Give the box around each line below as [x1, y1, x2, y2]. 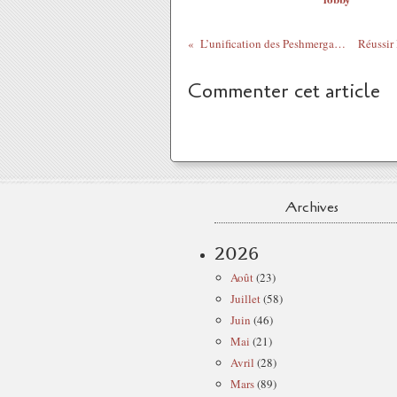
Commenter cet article [188, 78, 380, 105]
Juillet [230, 291, 261, 307]
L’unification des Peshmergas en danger [333, 35, 346, 52]
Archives [285, 198, 339, 218]
